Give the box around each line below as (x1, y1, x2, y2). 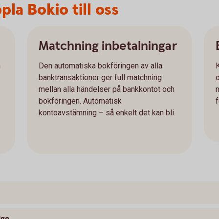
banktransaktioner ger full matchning (38, 73, 162, 82)
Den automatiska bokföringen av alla (38, 61, 162, 70)
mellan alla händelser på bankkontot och (38, 85, 175, 94)
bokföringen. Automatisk (38, 96, 122, 106)
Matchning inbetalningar (38, 38, 177, 54)
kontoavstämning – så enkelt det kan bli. (38, 108, 175, 117)
